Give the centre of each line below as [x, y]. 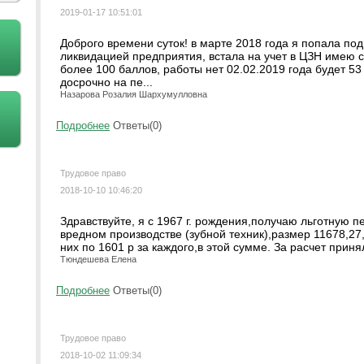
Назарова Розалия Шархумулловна [134, 94]
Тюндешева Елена [98, 259]
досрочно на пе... [106, 82]
